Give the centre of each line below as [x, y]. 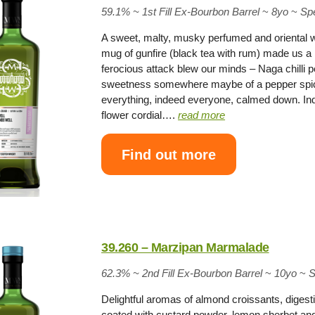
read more [202, 115]
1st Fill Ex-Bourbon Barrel [201, 12]
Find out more [169, 154]
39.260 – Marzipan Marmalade [185, 248]
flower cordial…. [140, 115]
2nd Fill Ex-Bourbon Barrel [202, 274]
